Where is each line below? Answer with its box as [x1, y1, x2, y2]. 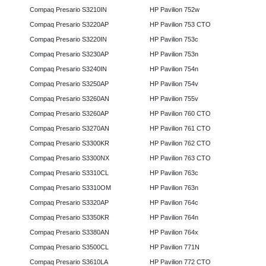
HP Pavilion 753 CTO [145, 21, 214, 28]
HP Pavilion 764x [145, 229, 202, 236]
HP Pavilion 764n [145, 214, 202, 221]
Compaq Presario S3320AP [26, 199, 112, 207]
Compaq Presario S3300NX [26, 154, 113, 162]
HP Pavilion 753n [145, 50, 202, 58]
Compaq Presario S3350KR [26, 214, 113, 221]
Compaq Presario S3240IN [26, 65, 110, 73]
